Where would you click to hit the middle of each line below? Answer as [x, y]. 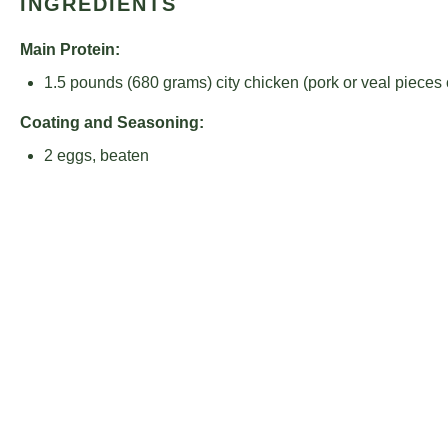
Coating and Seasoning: [112, 122]
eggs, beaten [101, 155]
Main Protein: [70, 49]
